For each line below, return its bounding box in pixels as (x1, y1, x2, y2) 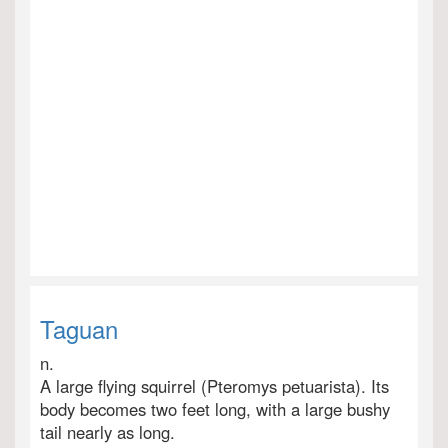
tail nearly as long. (40, 420, 175, 444)
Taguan (40, 311, 118, 346)
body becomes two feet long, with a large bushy (40, 397, 390, 421)
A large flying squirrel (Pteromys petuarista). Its (40, 374, 389, 398)
